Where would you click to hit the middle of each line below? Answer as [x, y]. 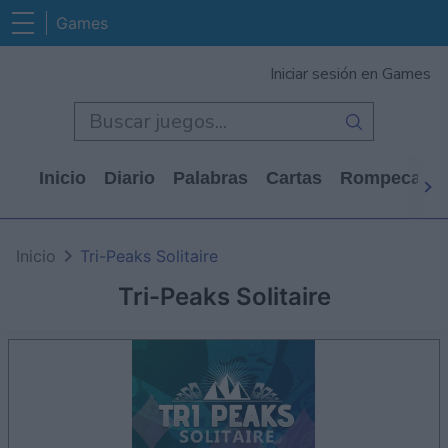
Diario [129, 178]
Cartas [294, 178]
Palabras [210, 178]
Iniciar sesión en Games [350, 74]
